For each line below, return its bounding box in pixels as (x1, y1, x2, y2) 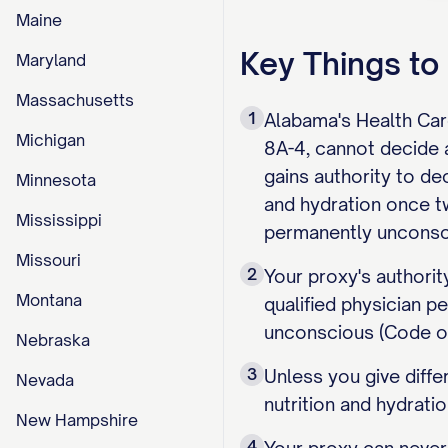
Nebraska (16, 330, 90, 350)
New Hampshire (16, 410, 138, 430)
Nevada (16, 370, 74, 390)
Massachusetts (16, 90, 134, 110)
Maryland (16, 50, 86, 70)
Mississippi (16, 210, 102, 230)
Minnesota (16, 170, 96, 190)
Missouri (16, 250, 81, 270)
